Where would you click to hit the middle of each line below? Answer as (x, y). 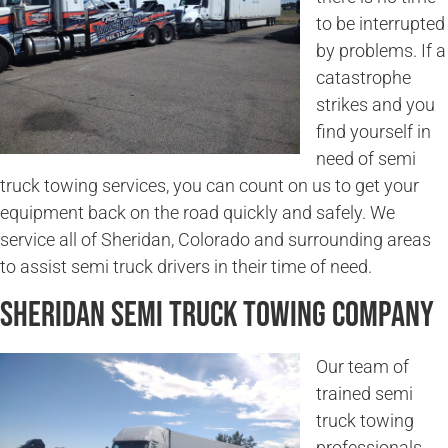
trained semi (364, 393)
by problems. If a (381, 51)
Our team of (362, 366)
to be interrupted (380, 24)
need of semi (366, 159)
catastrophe (363, 78)
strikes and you (375, 105)
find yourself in (373, 132)
